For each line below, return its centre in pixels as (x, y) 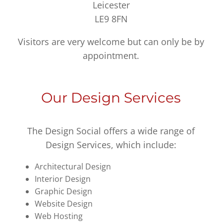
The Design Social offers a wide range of (111, 131)
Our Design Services (111, 97)
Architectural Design (73, 167)
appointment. (111, 55)
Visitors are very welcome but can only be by (111, 41)
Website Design (64, 204)
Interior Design (63, 179)
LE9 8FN (111, 19)
